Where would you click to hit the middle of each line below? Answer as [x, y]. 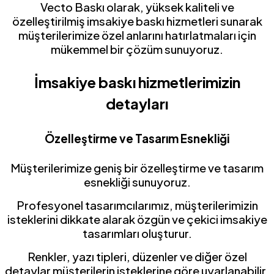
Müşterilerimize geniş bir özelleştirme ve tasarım [137, 168]
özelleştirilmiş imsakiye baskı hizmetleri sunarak [137, 21]
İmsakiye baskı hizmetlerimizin [137, 82]
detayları [137, 103]
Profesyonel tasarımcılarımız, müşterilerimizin [137, 205]
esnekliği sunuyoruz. [137, 182]
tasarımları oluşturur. [137, 233]
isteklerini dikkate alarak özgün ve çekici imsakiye [137, 219]
